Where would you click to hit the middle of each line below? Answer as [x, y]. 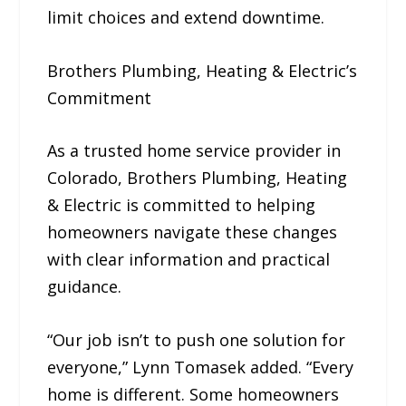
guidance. [85, 287]
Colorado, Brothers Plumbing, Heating [198, 178]
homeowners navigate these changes [193, 232]
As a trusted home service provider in [194, 151]
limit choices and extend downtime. [186, 17]
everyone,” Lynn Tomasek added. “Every [201, 367]
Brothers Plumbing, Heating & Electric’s [203, 70]
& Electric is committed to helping [182, 205]
